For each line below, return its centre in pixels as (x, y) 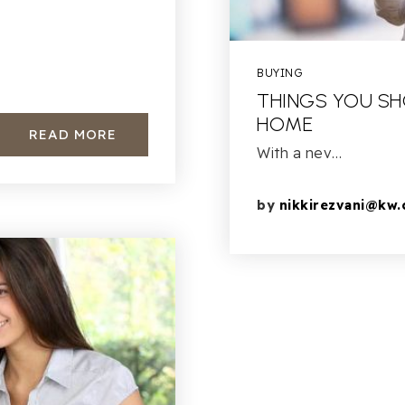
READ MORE (73, 134)
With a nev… (300, 153)
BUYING (279, 73)
